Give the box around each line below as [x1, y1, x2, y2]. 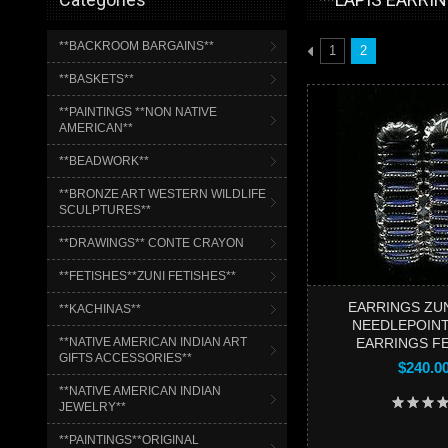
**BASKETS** [59, 72, 134, 86]
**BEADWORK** [59, 154, 149, 168]
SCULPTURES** [59, 203, 151, 217]
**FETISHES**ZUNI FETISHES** [59, 269, 236, 283]
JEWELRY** [59, 400, 126, 414]
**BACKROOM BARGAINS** [59, 39, 214, 53]
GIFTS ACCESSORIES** [59, 351, 192, 365]
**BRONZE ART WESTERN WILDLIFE [59, 187, 266, 201]
